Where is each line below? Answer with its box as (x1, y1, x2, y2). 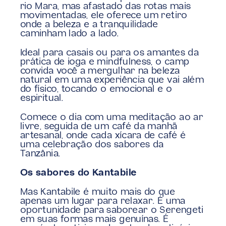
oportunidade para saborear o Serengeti (20, 206, 204, 215)
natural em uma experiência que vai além (20, 76, 204, 85)
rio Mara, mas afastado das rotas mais (20, 2, 191, 12)
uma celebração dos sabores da (20, 140, 164, 150)
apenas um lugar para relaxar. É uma (20, 197, 186, 206)
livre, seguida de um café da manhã (20, 122, 178, 132)
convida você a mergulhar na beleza (20, 67, 180, 76)
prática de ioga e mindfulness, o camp (20, 58, 190, 67)
